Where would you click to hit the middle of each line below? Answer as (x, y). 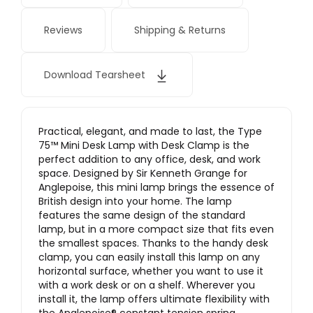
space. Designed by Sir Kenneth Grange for (143, 174)
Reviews (63, 30)
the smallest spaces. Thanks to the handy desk (153, 243)
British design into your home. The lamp (135, 202)
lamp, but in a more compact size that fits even (156, 230)
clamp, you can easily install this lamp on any (149, 257)
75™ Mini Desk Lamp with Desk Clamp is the (144, 146)
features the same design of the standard (142, 216)
